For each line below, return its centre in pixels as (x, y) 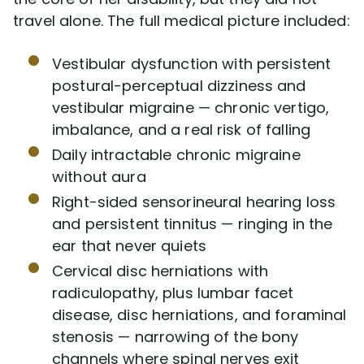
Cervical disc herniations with (160, 271)
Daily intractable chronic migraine (176, 155)
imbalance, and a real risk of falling (182, 130)
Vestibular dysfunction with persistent (192, 64)
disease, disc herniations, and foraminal (199, 315)
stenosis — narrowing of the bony (175, 337)
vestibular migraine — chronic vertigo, (191, 108)
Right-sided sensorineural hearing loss (194, 202)
